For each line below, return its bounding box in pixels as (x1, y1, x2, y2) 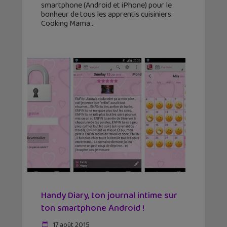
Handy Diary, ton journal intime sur (41, 188, 177, 203)
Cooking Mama (41, 17, 90, 30)
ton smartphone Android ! (41, 201, 144, 216)
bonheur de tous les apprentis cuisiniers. (41, 8, 173, 21)
